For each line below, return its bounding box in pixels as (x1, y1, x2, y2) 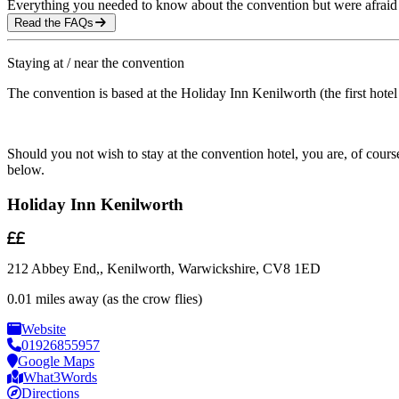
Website (21, 322, 66, 338)
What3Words (23, 370, 97, 386)
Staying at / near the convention (7, 55, 184, 70)
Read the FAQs (14, 16, 94, 29)
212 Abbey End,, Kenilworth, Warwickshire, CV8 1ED (7, 261, 321, 277)
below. (7, 162, 45, 177)
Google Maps (18, 354, 94, 370)
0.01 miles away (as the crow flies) (7, 291, 202, 307)
